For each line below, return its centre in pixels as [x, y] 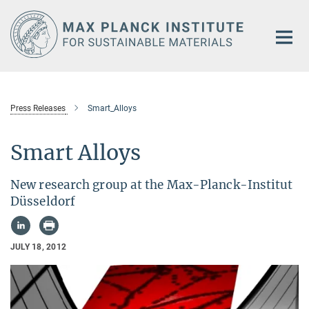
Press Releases [38, 108]
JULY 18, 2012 [39, 247]
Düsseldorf [43, 201]
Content [22, 31]
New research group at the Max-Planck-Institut [152, 185]
